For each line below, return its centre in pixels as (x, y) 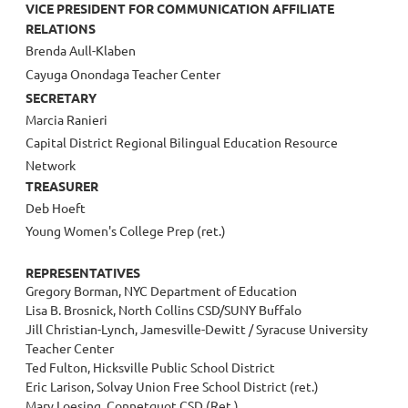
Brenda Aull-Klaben (81, 51)
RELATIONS (62, 29)
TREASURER (62, 186)
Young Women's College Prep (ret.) (126, 231)
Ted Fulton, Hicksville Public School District (150, 367)
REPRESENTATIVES (83, 273)
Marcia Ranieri (66, 120)
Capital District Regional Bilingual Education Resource (182, 143)
